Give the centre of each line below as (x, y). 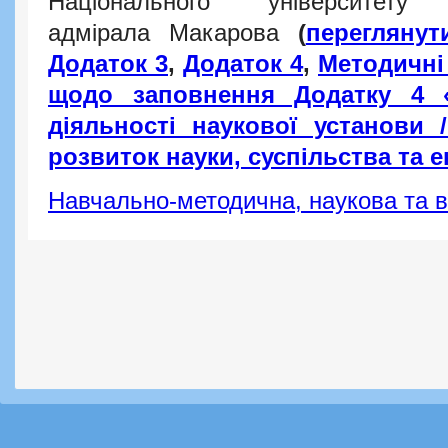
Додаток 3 (108, 64)
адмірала (108, 33)
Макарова (233, 33)
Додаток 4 (243, 64)
